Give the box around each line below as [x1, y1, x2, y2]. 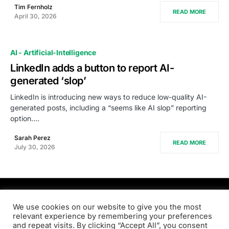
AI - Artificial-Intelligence [10, 48, 97, 57]
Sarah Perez [14, 134, 51, 142]
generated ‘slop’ [10, 75, 86, 87]
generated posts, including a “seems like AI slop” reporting [10, 103, 207, 112]
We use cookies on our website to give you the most [13, 202, 201, 212]
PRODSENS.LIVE [66, 196, 163, 211]
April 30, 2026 [14, 12, 57, 20]
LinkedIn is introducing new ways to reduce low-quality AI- [10, 93, 207, 101]
